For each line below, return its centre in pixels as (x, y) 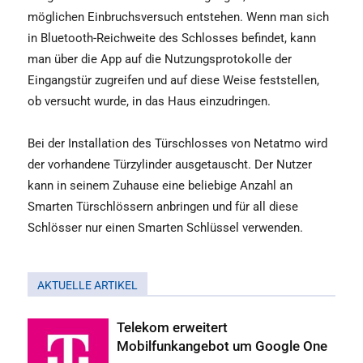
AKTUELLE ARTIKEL (88, 285)
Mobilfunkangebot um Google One (222, 346)
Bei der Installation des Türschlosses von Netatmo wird (177, 143)
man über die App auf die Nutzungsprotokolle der (160, 59)
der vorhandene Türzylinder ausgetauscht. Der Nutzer (170, 164)
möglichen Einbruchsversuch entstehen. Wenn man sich (178, 17)
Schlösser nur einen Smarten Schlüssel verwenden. (165, 227)
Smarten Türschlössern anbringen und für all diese (163, 206)
